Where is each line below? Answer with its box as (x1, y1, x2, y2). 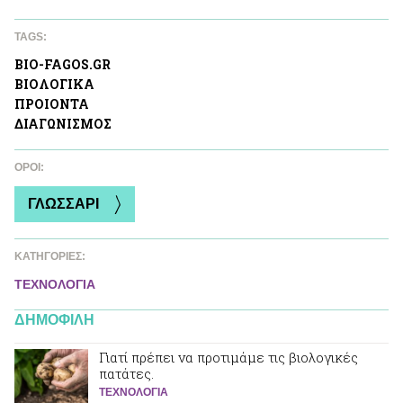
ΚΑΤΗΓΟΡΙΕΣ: (14, 250, 88, 264)
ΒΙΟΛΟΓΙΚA (14, 76, 94, 94)
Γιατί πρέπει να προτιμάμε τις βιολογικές (99, 348, 358, 367)
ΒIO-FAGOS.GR (14, 56, 111, 74)
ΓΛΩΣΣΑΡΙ (28, 196, 99, 212)
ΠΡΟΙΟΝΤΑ (14, 95, 89, 113)
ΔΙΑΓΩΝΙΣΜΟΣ (14, 115, 112, 133)
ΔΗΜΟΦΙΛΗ (14, 312, 94, 328)
